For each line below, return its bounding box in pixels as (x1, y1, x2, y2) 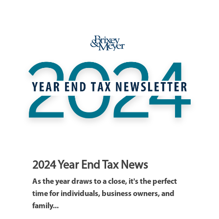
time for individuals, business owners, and (32, 190, 175, 198)
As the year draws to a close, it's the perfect (32, 178, 177, 186)
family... (32, 202, 59, 211)
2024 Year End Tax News (32, 160, 148, 172)
